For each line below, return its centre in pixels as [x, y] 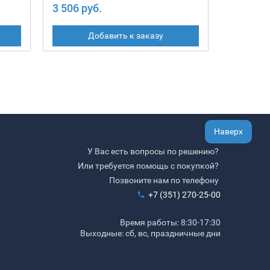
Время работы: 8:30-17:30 [170, 223]
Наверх [228, 132]
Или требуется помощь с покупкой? [149, 166]
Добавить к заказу [125, 36]
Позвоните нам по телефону [165, 181]
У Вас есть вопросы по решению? [154, 152]
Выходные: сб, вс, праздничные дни [150, 234]
